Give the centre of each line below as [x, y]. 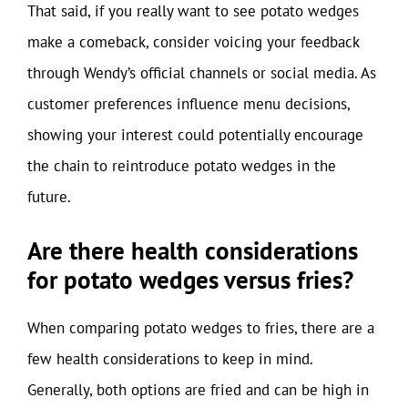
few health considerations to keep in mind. [170, 358]
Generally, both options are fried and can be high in [198, 389]
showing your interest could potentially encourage [195, 135]
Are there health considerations [193, 250]
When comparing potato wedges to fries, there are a [201, 327]
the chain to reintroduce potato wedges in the [182, 166]
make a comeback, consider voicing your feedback [193, 42]
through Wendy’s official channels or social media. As [202, 73]
